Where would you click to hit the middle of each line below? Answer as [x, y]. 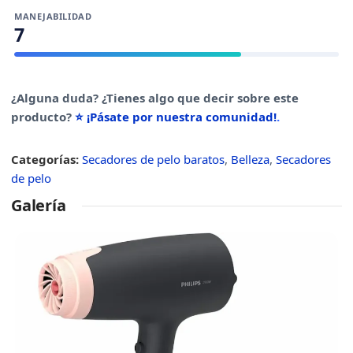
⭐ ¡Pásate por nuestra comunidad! [176, 117]
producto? [43, 117]
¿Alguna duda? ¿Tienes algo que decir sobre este [155, 98]
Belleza [250, 159]
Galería [39, 205]
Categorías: [45, 159]
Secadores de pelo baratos [153, 159]
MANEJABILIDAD [53, 16]
